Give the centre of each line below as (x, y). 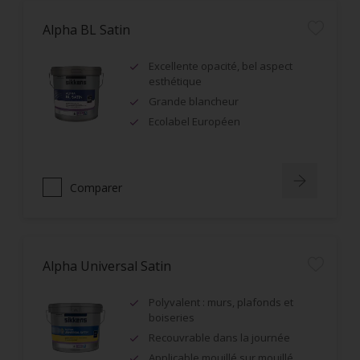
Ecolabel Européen (194, 121)
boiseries (172, 317)
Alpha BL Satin (86, 30)
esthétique (175, 81)
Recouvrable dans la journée (219, 337)
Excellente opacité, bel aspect (221, 66)
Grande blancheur (194, 101)
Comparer (96, 187)
